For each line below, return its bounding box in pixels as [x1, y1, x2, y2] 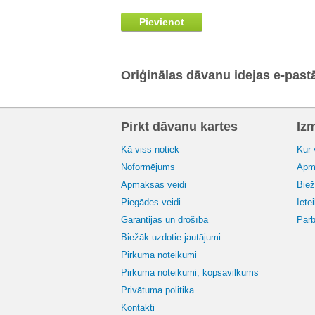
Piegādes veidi [121, 197, 181, 207]
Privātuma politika [121, 285, 194, 295]
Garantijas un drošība [121, 214, 208, 225]
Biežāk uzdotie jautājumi [121, 232, 221, 243]
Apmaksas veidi [121, 179, 186, 190]
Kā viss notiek [121, 144, 179, 155]
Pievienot [139, 16, 184, 27]
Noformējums [121, 162, 175, 172]
